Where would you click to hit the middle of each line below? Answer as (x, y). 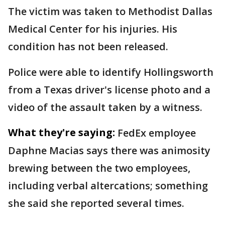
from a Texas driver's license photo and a (109, 89)
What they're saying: (62, 132)
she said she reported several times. (96, 203)
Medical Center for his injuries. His (93, 29)
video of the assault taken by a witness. (105, 107)
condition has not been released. (88, 46)
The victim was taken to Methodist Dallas (110, 11)
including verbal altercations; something (108, 185)
